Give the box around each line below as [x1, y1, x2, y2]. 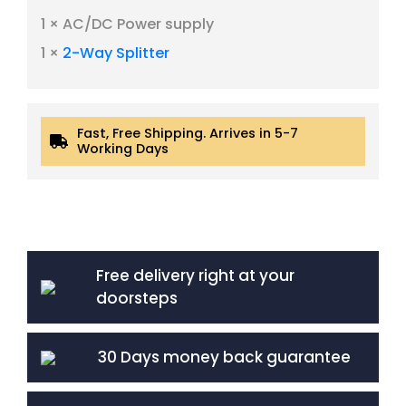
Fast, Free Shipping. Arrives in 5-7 [77, 124, 298, 142]
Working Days [77, 140, 169, 158]
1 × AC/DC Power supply [41, 14, 214, 34]
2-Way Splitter [63, 43, 169, 63]
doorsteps [95, 287, 178, 309]
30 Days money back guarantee [97, 346, 351, 368]
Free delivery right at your [95, 265, 295, 286]
